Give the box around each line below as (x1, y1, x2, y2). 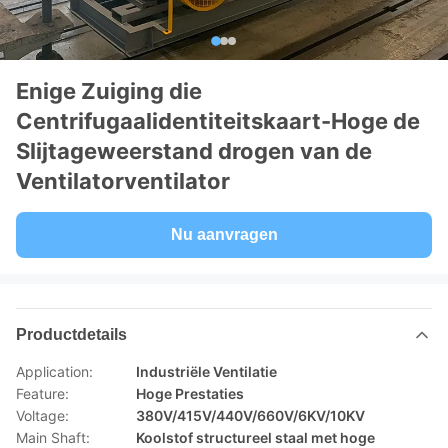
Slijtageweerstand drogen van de (16, 138, 372, 164)
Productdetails (16, 326, 127, 343)
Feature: (16, 385, 69, 402)
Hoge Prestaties (136, 385, 244, 402)
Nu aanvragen (170, 226, 278, 243)
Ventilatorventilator (16, 168, 230, 194)
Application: (16, 363, 93, 380)
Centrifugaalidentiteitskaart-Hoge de (16, 108, 420, 134)
